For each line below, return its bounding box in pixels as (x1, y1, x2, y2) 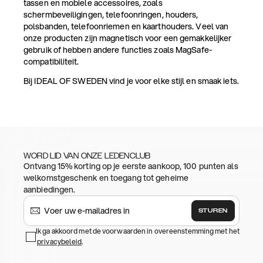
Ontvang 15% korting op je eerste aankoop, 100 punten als (23, 160, 238, 173)
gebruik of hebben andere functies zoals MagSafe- (23, 44, 212, 56)
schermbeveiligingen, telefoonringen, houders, (23, 9, 198, 21)
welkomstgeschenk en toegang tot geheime (23, 172, 188, 184)
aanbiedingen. (23, 184, 76, 196)
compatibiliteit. (23, 56, 79, 68)
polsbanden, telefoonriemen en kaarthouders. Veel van (23, 21, 229, 33)
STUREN (198, 208, 228, 214)
